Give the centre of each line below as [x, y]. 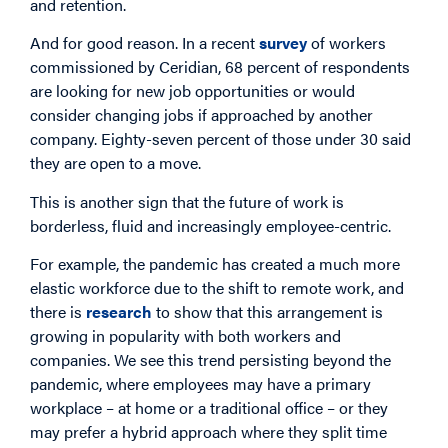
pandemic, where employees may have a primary [200, 384]
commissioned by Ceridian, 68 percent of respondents [220, 67]
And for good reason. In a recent [144, 43]
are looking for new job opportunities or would [192, 91]
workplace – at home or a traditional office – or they [209, 408]
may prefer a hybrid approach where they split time [208, 432]
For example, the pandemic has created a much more [215, 264]
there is [58, 312]
